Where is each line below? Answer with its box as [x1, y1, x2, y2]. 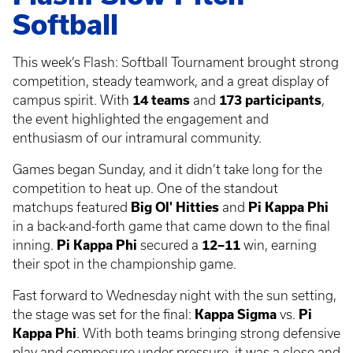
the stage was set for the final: [13, 307, 195, 321]
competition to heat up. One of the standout [13, 180, 278, 195]
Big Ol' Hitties [131, 199, 219, 214]
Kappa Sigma [195, 307, 277, 321]
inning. [13, 237, 57, 252]
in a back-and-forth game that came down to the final [13, 218, 330, 233]
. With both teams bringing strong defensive [76, 325, 340, 340]
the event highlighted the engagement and [13, 111, 269, 126]
